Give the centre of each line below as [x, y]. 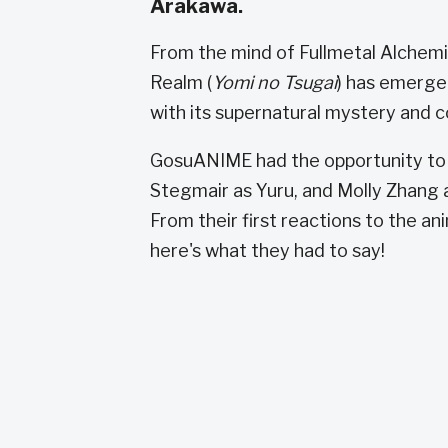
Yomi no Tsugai [274, 82]
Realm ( [181, 82]
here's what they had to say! [267, 250]
